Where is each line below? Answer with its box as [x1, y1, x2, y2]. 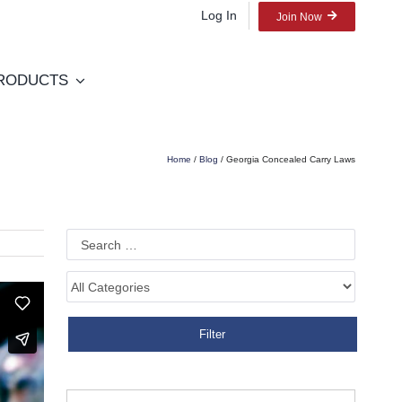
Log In [201, 8, 238, 22]
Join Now [276, 10, 323, 23]
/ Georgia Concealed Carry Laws [218, 154, 356, 165]
